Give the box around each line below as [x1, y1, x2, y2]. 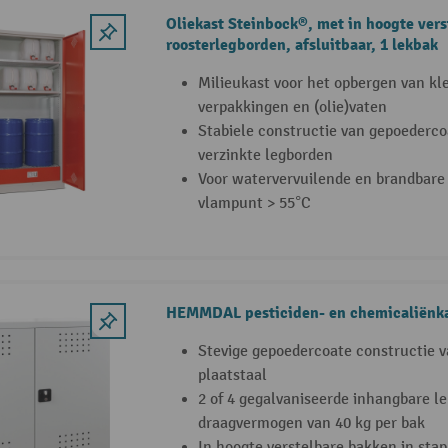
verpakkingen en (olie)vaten [197, 97, 387, 117]
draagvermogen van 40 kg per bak [197, 414, 425, 434]
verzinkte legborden [197, 145, 333, 165]
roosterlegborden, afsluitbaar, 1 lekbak [165, 34, 438, 55]
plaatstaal [197, 366, 267, 386]
